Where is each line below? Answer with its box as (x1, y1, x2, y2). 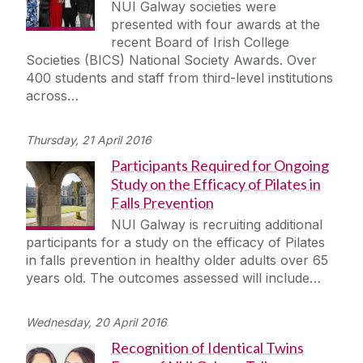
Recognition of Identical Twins (111, 339, 304, 357)
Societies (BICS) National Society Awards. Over (26, 52, 317, 69)
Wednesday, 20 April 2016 (26, 315, 167, 330)
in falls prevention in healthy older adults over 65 (26, 252, 328, 269)
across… (26, 88, 79, 105)
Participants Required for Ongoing (111, 156, 329, 175)
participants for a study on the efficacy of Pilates (26, 234, 325, 251)
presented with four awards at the (111, 16, 320, 33)
